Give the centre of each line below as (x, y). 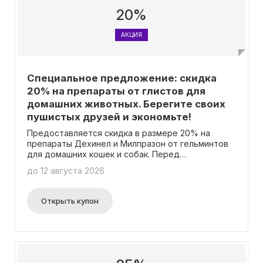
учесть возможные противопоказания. (107, 186)
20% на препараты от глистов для (116, 91)
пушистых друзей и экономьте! (109, 117)
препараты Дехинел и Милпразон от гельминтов (128, 144)
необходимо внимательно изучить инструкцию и (128, 175)
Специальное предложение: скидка (122, 78)
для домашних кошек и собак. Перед (103, 154)
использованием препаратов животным (109, 165)
